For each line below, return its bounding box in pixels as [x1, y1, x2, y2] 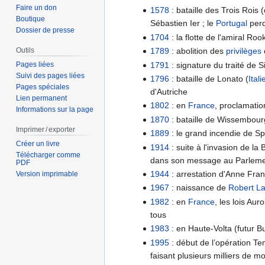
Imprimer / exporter [16, 125, 76, 134]
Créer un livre [16, 139, 60, 148]
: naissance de [169, 183, 229, 193]
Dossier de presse [16, 26, 75, 35]
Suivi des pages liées [16, 72, 85, 80]
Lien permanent [16, 94, 67, 103]
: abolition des [169, 46, 227, 56]
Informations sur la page [16, 105, 94, 114]
